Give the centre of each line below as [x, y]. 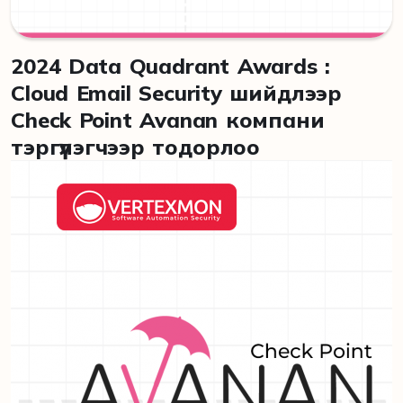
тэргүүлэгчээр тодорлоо [136, 146]
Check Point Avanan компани [168, 119]
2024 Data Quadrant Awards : [171, 65]
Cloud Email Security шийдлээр [177, 92]
